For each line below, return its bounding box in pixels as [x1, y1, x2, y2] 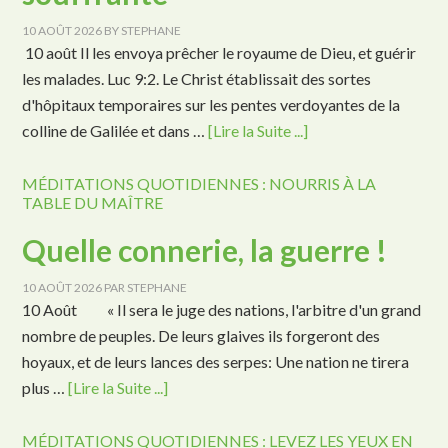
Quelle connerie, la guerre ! [22, 232, 388, 268]
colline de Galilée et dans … [22, 121, 209, 140]
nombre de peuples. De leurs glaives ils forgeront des [22, 326, 381, 345]
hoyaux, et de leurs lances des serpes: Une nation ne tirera [22, 352, 410, 371]
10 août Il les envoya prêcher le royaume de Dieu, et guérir [22, 43, 417, 62]
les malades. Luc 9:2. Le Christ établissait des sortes [22, 69, 372, 88]
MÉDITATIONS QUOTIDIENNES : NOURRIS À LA [22, 174, 377, 193]
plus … [22, 378, 69, 397]
